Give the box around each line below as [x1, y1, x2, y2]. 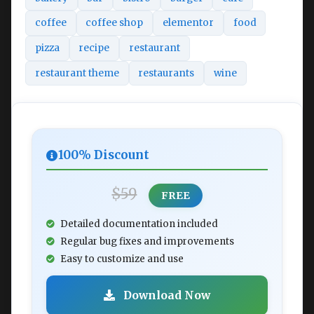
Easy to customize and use [60, 253, 184, 266]
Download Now [121, 288, 210, 303]
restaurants [138, 67, 195, 79]
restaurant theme [34, 67, 119, 79]
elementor [162, 17, 214, 29]
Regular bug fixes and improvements [60, 235, 234, 248]
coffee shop [86, 17, 144, 29]
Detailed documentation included [60, 218, 218, 231]
